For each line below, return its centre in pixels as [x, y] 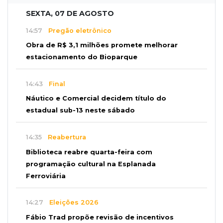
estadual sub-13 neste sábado [80, 111]
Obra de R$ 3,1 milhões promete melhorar [102, 45]
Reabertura [64, 137]
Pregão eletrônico [77, 30]
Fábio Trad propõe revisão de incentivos [100, 217]
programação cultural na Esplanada [91, 164]
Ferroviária [46, 176]
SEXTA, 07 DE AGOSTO [70, 14]
